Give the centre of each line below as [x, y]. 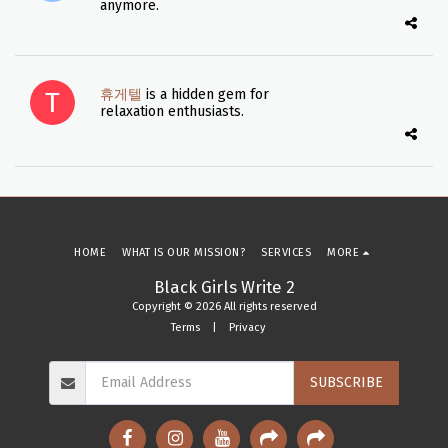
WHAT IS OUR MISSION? [184, 252]
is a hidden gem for [207, 94]
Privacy [247, 327]
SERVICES [286, 252]
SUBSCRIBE [346, 382]
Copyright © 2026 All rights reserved [224, 306]
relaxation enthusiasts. [171, 111]
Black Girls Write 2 [224, 286]
